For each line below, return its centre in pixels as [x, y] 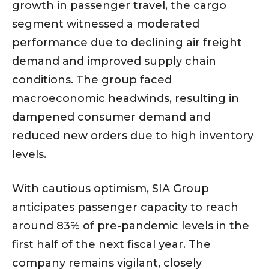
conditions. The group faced [92, 80]
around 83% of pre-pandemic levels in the [131, 226]
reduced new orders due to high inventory [133, 136]
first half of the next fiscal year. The [111, 245]
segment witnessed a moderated [106, 24]
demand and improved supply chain [114, 62]
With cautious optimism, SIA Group [110, 189]
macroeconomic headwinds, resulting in [125, 99]
